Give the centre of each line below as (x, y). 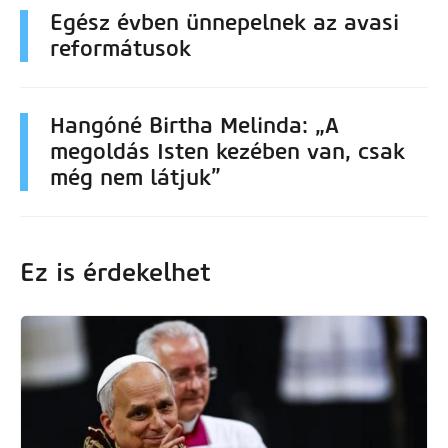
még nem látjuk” (135, 177)
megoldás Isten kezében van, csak (227, 151)
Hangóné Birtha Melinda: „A (194, 125)
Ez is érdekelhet (115, 272)
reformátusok (120, 48)
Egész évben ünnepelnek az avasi (224, 22)
